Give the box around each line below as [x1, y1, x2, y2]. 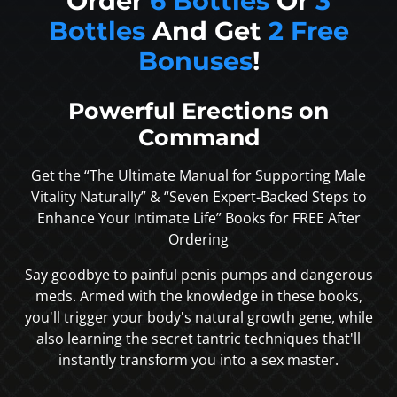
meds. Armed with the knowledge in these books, [35, 286, 362, 307]
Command [137, 124, 260, 152]
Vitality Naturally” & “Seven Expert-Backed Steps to [30, 187, 367, 207]
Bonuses [137, 45, 253, 77]
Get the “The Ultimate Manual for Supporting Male [31, 166, 366, 186]
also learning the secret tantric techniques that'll [36, 329, 361, 349]
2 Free [268, 15, 349, 47]
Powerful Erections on [68, 97, 329, 125]
